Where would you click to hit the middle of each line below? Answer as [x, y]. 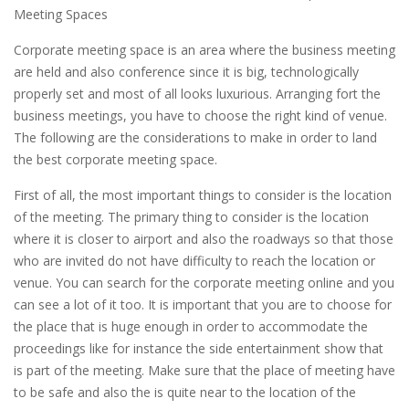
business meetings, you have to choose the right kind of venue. [200, 115]
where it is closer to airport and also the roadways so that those [204, 239]
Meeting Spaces [61, 14]
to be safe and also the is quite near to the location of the [185, 392]
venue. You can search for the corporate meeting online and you [204, 283]
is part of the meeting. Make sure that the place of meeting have [204, 370]
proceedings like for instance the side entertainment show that [199, 348]
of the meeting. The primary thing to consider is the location [191, 217]
